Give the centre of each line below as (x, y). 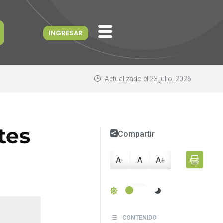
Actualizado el (126, 78)
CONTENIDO (139, 217)
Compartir (137, 134)
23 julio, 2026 (170, 78)
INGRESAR (66, 33)
